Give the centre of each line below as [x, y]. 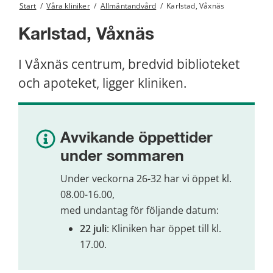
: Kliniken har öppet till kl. [164, 228]
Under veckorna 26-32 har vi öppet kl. [146, 178]
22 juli [93, 228]
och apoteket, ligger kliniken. [103, 83]
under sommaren [122, 157]
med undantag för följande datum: [139, 210]
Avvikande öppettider [136, 138]
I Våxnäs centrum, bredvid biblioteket [129, 64]
